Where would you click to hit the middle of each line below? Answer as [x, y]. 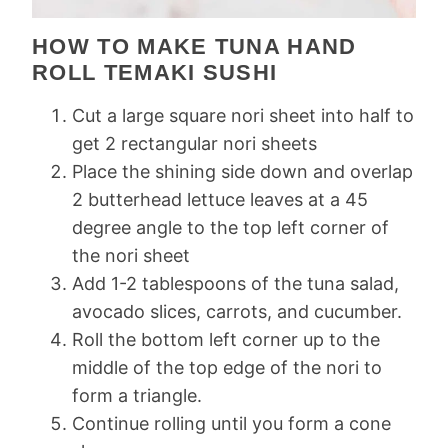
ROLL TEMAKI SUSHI [155, 72]
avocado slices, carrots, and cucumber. [237, 311]
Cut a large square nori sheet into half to [243, 115]
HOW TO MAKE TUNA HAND [194, 46]
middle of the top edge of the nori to [227, 367]
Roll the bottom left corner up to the [226, 339]
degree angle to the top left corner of [230, 227]
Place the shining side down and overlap [242, 171]
